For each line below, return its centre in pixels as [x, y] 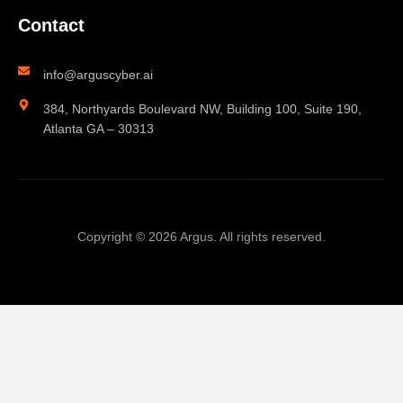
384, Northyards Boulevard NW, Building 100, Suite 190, [203, 109]
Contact [51, 26]
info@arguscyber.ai [99, 75]
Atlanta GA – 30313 [99, 129]
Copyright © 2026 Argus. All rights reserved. [201, 237]
